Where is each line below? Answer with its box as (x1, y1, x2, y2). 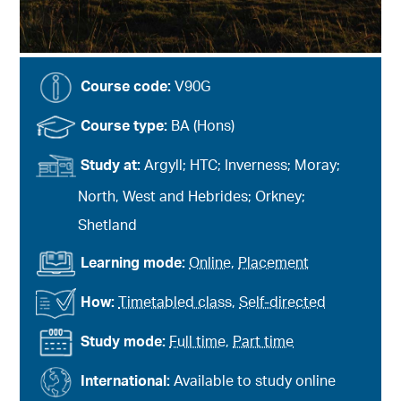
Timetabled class (118, 295, 233, 311)
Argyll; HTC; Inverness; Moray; (144, 158, 341, 174)
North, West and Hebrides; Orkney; (78, 189, 306, 204)
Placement (238, 255, 310, 270)
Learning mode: (81, 255, 190, 270)
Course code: (81, 80, 175, 95)
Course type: (81, 119, 172, 134)
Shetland (78, 218, 138, 233)
